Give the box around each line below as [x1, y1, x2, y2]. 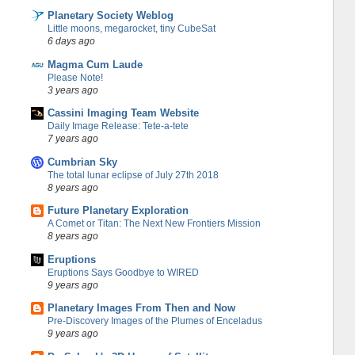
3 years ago [47, 84, 98, 95]
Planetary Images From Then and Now [47, 302, 235, 315]
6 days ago [47, 36, 95, 47]
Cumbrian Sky [47, 155, 117, 168]
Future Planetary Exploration [47, 204, 189, 217]
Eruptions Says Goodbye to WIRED [47, 266, 199, 278]
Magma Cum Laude [47, 58, 143, 71]
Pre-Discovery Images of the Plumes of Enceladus [47, 315, 262, 327]
